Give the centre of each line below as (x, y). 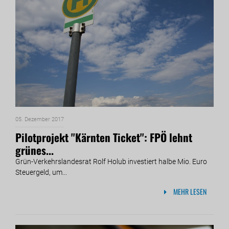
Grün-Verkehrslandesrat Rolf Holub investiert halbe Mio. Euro (111, 161)
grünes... (35, 150)
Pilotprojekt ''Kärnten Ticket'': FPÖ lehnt (104, 137)
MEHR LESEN (189, 191)
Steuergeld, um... (41, 172)
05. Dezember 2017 (40, 119)
